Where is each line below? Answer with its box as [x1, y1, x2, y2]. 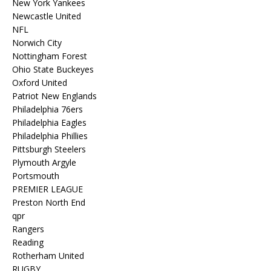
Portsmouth [12, 170, 59, 181]
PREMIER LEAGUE [12, 183, 83, 195]
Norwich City [12, 37, 62, 48]
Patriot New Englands [12, 90, 97, 102]
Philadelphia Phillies [12, 130, 88, 142]
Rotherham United [12, 250, 84, 261]
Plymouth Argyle [12, 157, 76, 168]
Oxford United [12, 77, 67, 88]
